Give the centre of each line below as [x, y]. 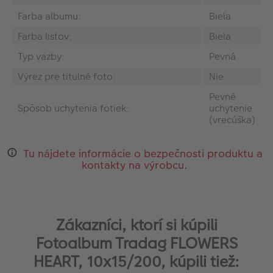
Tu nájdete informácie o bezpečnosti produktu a [143, 153]
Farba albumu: [49, 16]
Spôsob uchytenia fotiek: [73, 108]
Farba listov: [45, 36]
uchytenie [231, 108]
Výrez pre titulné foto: [67, 76]
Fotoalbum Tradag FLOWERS [136, 244]
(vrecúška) [232, 119]
